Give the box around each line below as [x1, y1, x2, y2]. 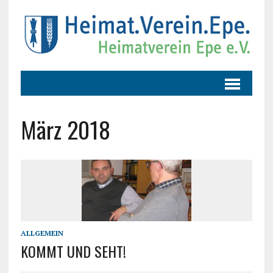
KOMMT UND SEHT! [20, 240, 126, 263]
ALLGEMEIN [20, 229, 63, 238]
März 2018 [20, 112, 110, 147]
